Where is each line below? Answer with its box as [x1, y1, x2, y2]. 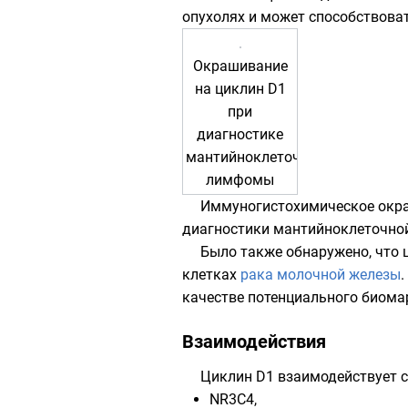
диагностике [197, 126, 283, 143]
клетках [182, 266, 240, 283]
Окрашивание [192, 57, 288, 75]
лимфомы [206, 171, 274, 189]
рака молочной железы [240, 266, 401, 283]
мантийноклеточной [186, 148, 325, 166]
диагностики [182, 220, 273, 238]
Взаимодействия [182, 331, 326, 352]
